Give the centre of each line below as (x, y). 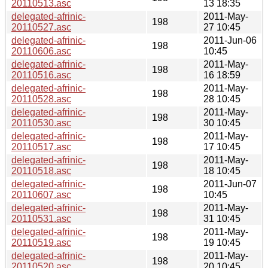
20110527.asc (41, 27)
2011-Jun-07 (230, 184)
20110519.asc (41, 242)
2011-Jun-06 (230, 40)
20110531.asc (41, 218)
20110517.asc (41, 147)
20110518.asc (41, 170)
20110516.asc (41, 75)
